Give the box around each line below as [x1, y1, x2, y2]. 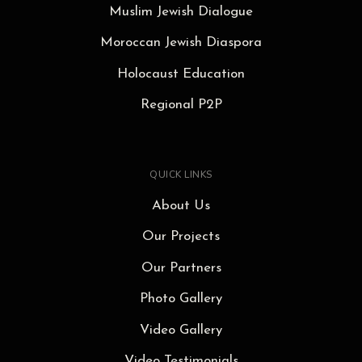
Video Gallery [140, 322, 222, 337]
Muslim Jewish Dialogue [109, 4, 253, 19]
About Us [152, 198, 210, 213]
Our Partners [141, 260, 221, 275]
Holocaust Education [117, 66, 245, 81]
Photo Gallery [140, 292, 222, 306]
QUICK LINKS [149, 168, 213, 182]
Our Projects [142, 229, 220, 244]
